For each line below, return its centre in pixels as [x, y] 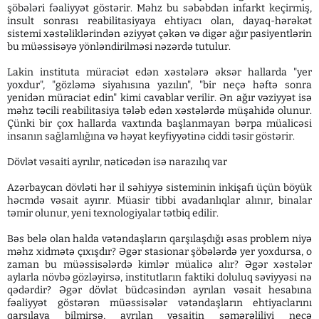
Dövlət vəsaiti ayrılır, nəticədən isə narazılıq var [117, 162]
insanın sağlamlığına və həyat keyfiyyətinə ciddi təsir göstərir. [151, 137]
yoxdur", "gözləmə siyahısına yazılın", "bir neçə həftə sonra [159, 85]
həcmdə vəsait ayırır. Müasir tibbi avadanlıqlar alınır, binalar [159, 201]
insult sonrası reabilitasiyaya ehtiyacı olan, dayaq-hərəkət [159, 21]
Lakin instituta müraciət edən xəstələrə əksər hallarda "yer [159, 73]
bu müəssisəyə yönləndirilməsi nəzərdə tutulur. [119, 47]
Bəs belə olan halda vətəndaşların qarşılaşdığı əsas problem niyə [159, 239]
